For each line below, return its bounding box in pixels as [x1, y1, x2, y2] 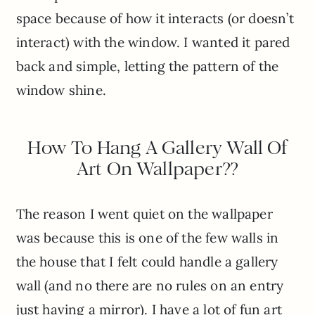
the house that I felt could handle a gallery [15, 253, 278, 271]
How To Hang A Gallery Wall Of [27, 136, 288, 160]
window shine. [15, 82, 106, 99]
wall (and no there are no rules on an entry [15, 277, 284, 295]
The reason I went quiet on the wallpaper [15, 205, 273, 223]
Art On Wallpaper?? [76, 157, 239, 181]
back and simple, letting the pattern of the [15, 58, 279, 75]
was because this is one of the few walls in [15, 229, 279, 247]
